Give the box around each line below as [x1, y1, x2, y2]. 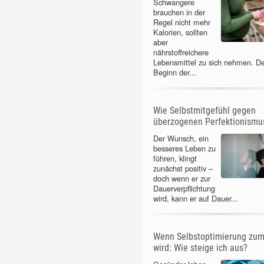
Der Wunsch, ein [153, 132, 209, 144]
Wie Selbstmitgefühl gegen [153, 104, 256, 116]
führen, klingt [153, 152, 197, 164]
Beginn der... [153, 67, 196, 78]
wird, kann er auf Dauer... [153, 192, 238, 204]
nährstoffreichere [153, 47, 209, 58]
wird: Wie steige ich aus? [153, 242, 247, 253]
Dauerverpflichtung [153, 182, 215, 194]
